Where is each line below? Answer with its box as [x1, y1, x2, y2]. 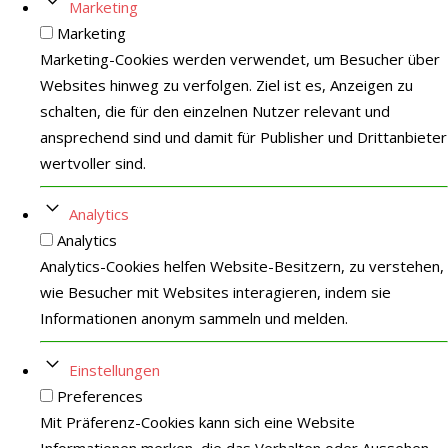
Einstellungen [69, 359, 160, 380]
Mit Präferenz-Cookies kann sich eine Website [40, 411, 355, 432]
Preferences [57, 385, 143, 406]
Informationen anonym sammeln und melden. [40, 308, 348, 328]
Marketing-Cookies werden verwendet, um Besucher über [40, 48, 440, 69]
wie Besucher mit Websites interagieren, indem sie [40, 282, 391, 302]
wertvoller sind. [40, 152, 146, 173]
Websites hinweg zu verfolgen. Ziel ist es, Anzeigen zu [40, 74, 413, 95]
